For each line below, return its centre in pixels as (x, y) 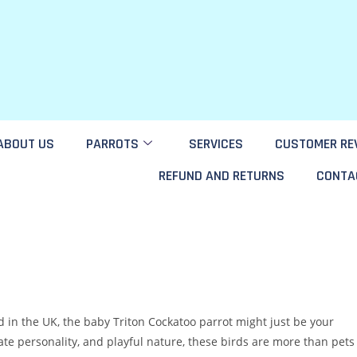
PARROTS (112, 144)
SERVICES (216, 144)
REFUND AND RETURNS (222, 176)
